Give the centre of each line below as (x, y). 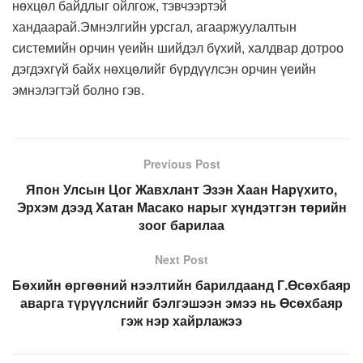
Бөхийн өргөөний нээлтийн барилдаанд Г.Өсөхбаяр (181, 284)
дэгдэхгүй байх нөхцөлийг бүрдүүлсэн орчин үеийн (164, 68)
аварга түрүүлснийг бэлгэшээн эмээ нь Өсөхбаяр (181, 302)
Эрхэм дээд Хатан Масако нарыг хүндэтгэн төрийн (181, 207)
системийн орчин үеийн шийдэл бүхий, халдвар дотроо (178, 47)
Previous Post (181, 163)
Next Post (181, 259)
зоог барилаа (181, 224)
